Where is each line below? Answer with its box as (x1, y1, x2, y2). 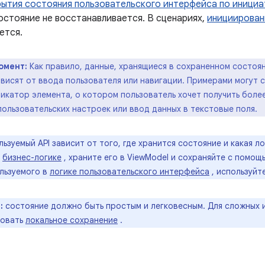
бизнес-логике (2, 152, 62, 163)
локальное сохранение (25, 215, 118, 225)
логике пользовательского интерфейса (50, 166, 209, 177)
